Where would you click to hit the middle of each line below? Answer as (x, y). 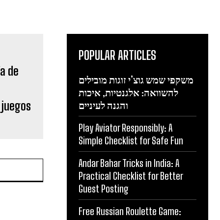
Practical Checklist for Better (131, 176)
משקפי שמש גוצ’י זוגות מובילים (136, 79)
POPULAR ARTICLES (117, 55)
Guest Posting (104, 188)
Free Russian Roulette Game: (130, 211)
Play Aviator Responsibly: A (125, 127)
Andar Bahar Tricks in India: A (129, 163)
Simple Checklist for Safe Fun (131, 140)
